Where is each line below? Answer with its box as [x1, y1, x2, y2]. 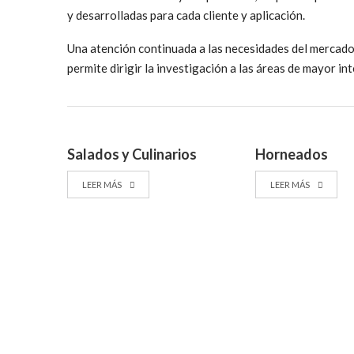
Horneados [255, 145, 329, 163]
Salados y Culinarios [67, 145, 198, 163]
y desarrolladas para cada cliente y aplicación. [67, 7, 306, 22]
